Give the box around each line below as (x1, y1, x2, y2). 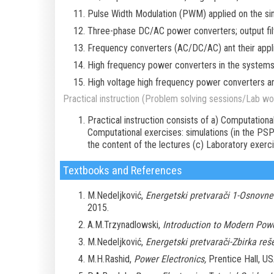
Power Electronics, (133, 253, 206, 265)
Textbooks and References (62, 164, 182, 177)
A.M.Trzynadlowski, (87, 219, 163, 231)
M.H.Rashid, (87, 253, 134, 265)
